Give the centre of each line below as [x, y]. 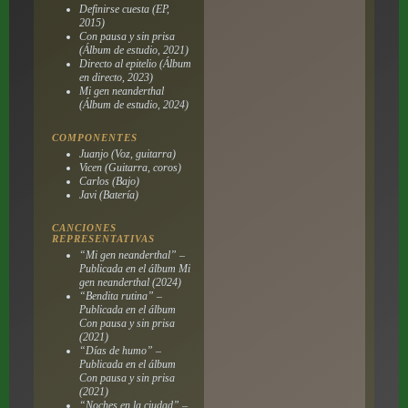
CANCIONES [84, 227]
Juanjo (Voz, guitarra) [127, 153]
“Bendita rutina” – [120, 296]
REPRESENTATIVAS [103, 238]
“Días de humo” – [120, 350]
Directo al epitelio [117, 63]
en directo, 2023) [116, 77]
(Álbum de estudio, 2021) [133, 50]
